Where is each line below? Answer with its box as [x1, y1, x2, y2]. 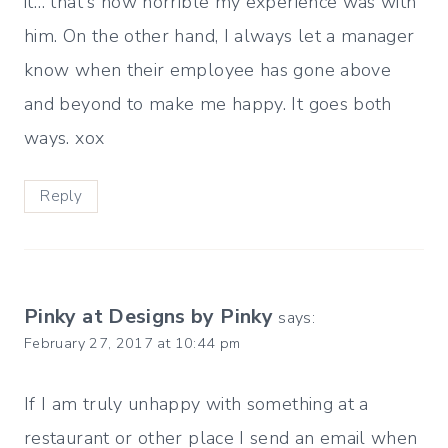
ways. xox [24, 126, 105, 150]
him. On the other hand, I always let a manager [24, 24, 415, 48]
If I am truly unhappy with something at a [24, 392, 369, 417]
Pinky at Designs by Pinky [24, 302, 273, 330]
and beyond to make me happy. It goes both [24, 92, 392, 116]
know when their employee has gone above [24, 58, 392, 82]
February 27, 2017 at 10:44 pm [24, 332, 241, 353]
